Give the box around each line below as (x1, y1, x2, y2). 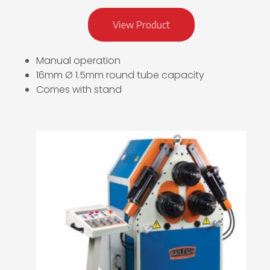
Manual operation (36, 54, 121, 68)
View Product (112, 19, 170, 31)
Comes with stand (36, 83, 122, 97)
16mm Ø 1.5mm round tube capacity (36, 68, 204, 83)
